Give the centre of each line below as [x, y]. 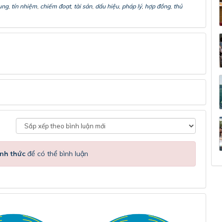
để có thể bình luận [57, 154]
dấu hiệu [107, 6]
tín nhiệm [24, 6]
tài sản [83, 6]
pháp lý [132, 6]
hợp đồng [158, 6]
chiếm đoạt [55, 6]
